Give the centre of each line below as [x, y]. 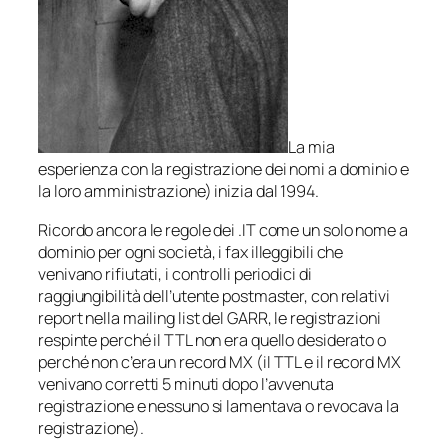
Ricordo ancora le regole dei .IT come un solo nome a [223, 229]
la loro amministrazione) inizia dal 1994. [178, 191]
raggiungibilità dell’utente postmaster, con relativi [214, 295]
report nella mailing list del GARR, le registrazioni [209, 317]
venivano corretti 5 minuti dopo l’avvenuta [186, 383]
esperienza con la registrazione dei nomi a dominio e [223, 169]
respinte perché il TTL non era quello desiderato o [212, 339]
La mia [311, 147]
